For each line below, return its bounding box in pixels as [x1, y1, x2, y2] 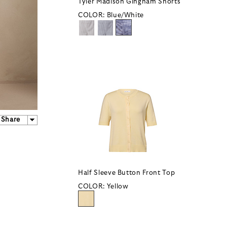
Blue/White [106, 12, 144, 19]
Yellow [106, 183, 129, 191]
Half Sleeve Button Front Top [78, 170, 175, 177]
